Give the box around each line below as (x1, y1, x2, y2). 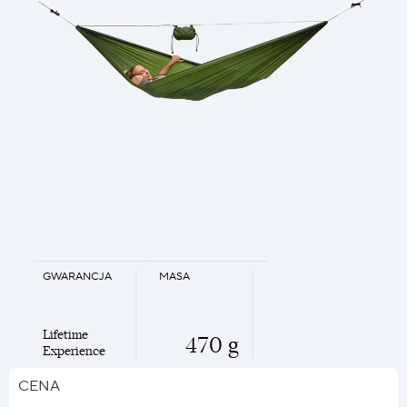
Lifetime (42, 326, 88, 342)
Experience (42, 342, 105, 359)
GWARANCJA (42, 270, 112, 283)
